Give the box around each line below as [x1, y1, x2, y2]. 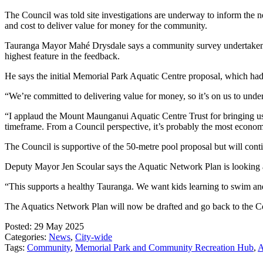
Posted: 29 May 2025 [5, 221, 84, 231]
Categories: [5, 231, 49, 242]
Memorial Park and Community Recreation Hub [75, 242, 254, 252]
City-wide [75, 231, 112, 242]
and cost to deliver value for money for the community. [5, 20, 207, 31]
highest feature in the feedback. [5, 50, 120, 61]
